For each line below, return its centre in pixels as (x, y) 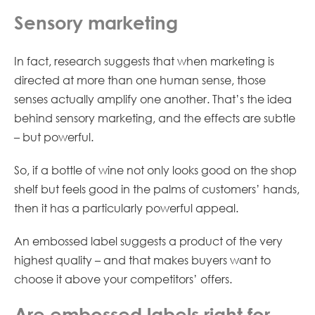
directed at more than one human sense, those (140, 80)
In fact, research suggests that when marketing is (144, 61)
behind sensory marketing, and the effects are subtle (155, 118)
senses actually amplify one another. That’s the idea (153, 99)
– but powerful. (54, 137)
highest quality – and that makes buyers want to (142, 260)
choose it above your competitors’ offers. (124, 279)
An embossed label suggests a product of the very (148, 241)
